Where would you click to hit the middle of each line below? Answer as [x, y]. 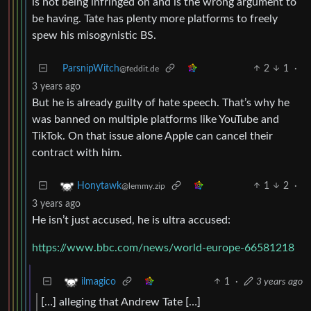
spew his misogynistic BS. [94, 35]
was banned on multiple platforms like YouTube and [155, 119]
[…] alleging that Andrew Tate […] [121, 302]
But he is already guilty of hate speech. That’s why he [161, 102]
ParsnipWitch [91, 68]
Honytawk [99, 186]
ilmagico [99, 281]
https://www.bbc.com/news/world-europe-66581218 [163, 247]
